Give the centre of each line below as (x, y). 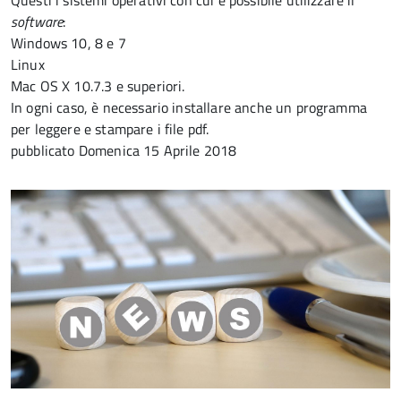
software (37, 21)
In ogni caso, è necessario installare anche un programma (189, 107)
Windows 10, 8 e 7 (68, 43)
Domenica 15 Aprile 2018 (158, 150)
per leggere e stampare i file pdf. (110, 129)
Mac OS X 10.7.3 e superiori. (100, 86)
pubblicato (45, 150)
